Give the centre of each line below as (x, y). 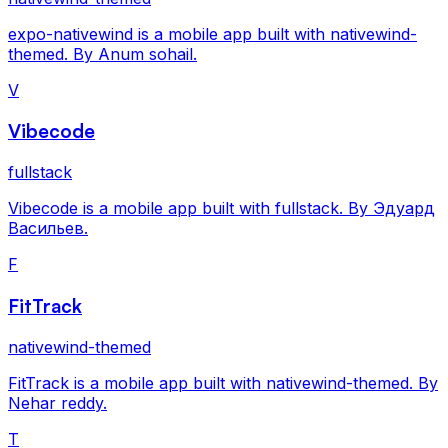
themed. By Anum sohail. (102, 53)
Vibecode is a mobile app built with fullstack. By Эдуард (221, 208)
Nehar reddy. (57, 402)
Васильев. (48, 228)
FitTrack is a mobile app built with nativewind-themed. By (223, 382)
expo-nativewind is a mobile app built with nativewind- (212, 33)
